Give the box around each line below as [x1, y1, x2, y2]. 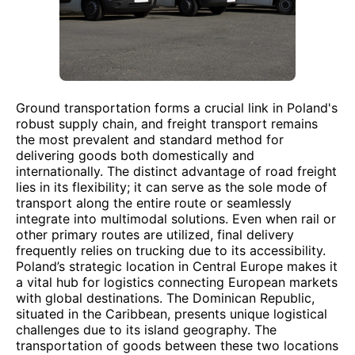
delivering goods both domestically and [16, 147, 254, 163]
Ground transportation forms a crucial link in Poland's [16, 100, 338, 116]
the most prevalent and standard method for [16, 132, 284, 147]
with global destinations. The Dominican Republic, [16, 290, 315, 306]
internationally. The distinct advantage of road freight [16, 163, 337, 179]
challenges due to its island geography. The [16, 322, 277, 338]
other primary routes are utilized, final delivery [16, 227, 294, 242]
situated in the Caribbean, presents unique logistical [16, 306, 327, 322]
